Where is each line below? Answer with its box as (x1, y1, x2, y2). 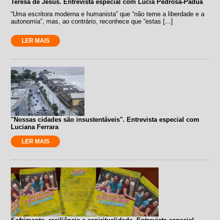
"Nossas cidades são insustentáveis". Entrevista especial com (11, 115, 200, 123)
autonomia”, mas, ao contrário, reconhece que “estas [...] (11, 17, 173, 25)
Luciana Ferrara (11, 123, 59, 131)
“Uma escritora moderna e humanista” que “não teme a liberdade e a (11, 10, 205, 18)
